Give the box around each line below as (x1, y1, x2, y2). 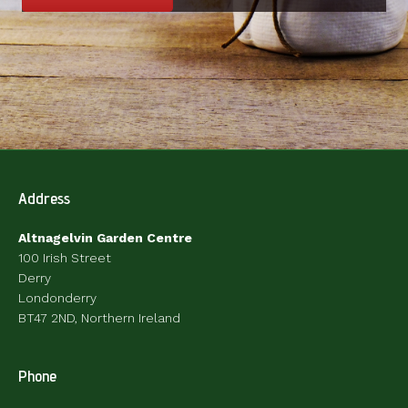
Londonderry (18, 291, 97, 305)
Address (18, 189, 70, 208)
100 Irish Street (18, 250, 111, 265)
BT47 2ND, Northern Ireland (18, 311, 180, 325)
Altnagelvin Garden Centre (18, 230, 192, 245)
